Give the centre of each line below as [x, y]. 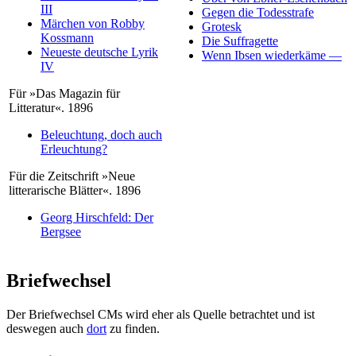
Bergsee [61, 232]
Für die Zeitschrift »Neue [72, 176]
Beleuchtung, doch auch [101, 135]
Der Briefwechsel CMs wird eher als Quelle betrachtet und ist [161, 315]
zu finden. [133, 329]
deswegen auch [46, 329]
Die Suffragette [240, 41]
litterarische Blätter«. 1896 [75, 191]
